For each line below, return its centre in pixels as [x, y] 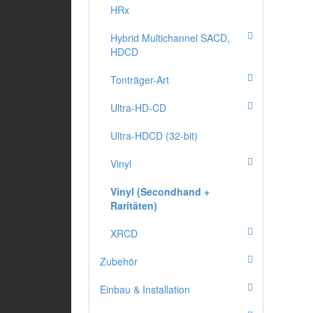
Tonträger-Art [140, 80]
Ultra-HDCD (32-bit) [154, 136]
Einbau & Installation [145, 290]
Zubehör [119, 262]
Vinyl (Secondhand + [160, 192]
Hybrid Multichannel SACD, [170, 38]
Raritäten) [134, 206]
